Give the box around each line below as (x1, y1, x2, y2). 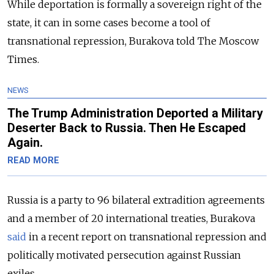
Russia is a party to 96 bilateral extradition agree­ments (7, 194, 265, 207)
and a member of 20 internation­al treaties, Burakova (7, 212, 255, 225)
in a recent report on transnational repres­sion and (26, 231, 267, 243)
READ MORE (7, 155, 59, 166)
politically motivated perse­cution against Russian (7, 249, 241, 262)
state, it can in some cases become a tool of (7, 17, 210, 29)
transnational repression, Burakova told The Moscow (7, 35, 259, 48)
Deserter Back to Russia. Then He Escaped (7, 120, 246, 136)
